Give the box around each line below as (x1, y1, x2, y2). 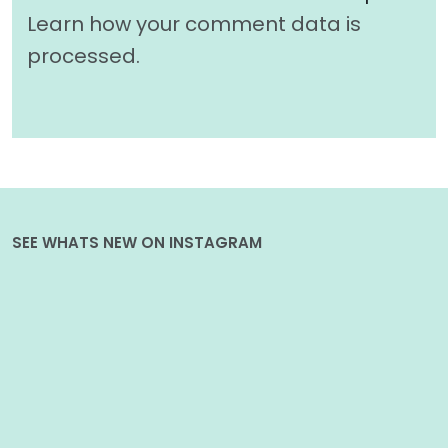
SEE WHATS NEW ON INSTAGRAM (12, 231, 262, 253)
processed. (27, 41, 140, 70)
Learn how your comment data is (27, 9, 361, 38)
